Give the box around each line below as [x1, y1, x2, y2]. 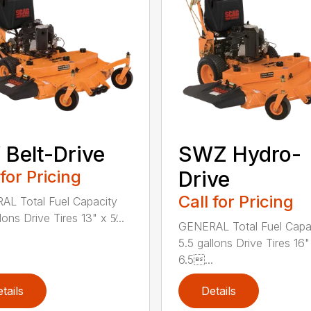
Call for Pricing [178, 191, 294, 212]
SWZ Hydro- [178, 141, 301, 167]
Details [201, 283, 236, 298]
